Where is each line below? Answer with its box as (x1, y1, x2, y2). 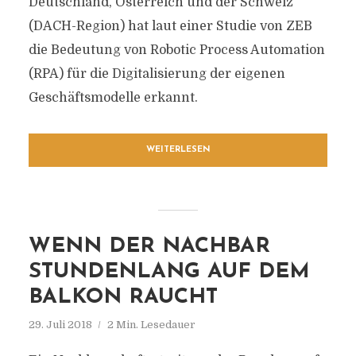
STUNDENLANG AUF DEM (28, 261, 310, 283)
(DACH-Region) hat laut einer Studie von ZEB (28, 19, 312, 33)
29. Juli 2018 (28, 319, 92, 331)
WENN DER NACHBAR (28, 236, 270, 257)
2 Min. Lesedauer (106, 319, 195, 331)
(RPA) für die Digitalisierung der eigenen (28, 67, 285, 81)
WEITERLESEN (145, 145, 211, 154)
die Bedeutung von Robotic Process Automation (28, 43, 325, 57)
